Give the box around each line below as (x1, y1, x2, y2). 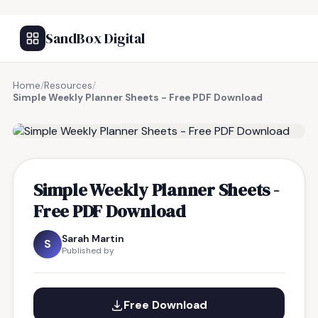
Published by (62, 245, 114, 256)
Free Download (124, 297, 207, 312)
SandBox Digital (45, 28, 145, 48)
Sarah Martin (62, 232, 124, 245)
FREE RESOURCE (46, 108, 120, 119)
